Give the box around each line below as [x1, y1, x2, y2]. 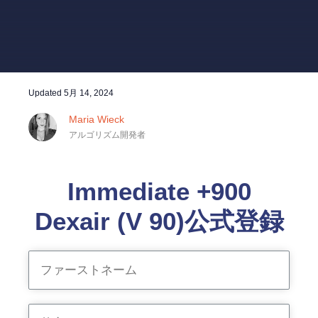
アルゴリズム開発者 [69, 130, 146, 140]
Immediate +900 [67, 177, 251, 205]
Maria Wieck [69, 114, 124, 125]
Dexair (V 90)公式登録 [34, 207, 284, 235]
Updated [28, 88, 64, 98]
